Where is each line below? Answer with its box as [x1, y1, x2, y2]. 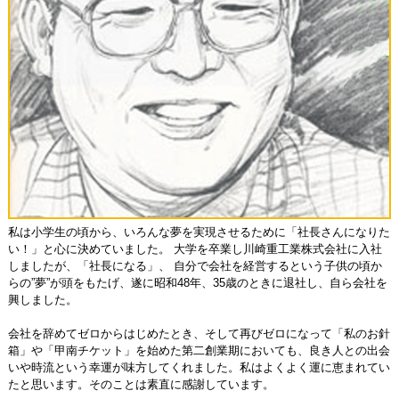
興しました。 [7, 292, 77, 306]
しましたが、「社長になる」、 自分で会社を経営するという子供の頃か [7, 258, 382, 273]
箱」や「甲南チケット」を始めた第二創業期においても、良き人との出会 [7, 343, 390, 357]
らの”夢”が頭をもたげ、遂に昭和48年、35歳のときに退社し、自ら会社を [7, 275, 387, 289]
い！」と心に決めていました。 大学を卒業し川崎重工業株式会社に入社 [7, 241, 382, 256]
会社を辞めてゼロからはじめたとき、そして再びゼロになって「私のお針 [7, 326, 390, 340]
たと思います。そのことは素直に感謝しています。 [7, 377, 274, 391]
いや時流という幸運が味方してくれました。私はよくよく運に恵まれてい [7, 360, 390, 374]
